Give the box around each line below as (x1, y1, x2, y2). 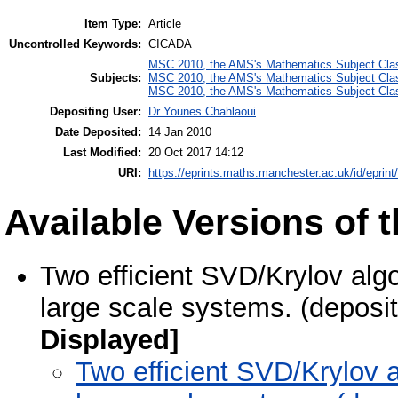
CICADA (148, 37, 192, 52)
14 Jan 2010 (148, 125, 211, 139)
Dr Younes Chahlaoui (148, 105, 256, 119)
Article (148, 17, 181, 31)
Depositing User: (50, 105, 141, 119)
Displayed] (40, 323, 179, 355)
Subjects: (90, 71, 141, 85)
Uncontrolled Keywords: (9, 37, 141, 52)
